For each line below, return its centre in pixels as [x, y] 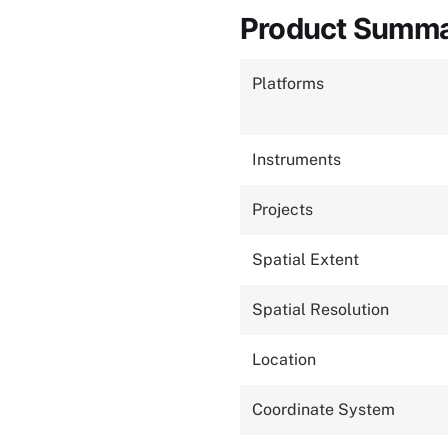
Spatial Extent [305, 259]
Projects [282, 209]
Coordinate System [323, 409]
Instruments [296, 159]
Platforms [288, 83]
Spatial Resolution [320, 309]
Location [284, 359]
